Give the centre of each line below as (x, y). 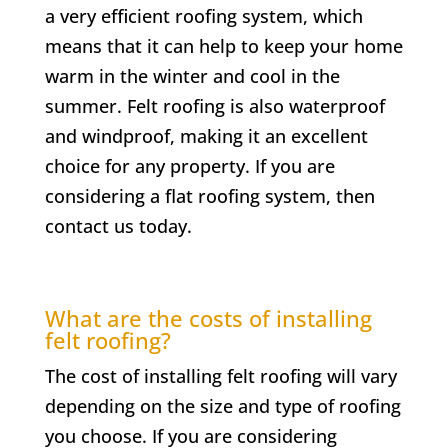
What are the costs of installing (208, 317)
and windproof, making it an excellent (206, 135)
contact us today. (118, 225)
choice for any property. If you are (189, 165)
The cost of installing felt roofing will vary (220, 375)
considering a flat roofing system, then (209, 195)
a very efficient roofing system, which (203, 15)
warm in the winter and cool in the (192, 75)
